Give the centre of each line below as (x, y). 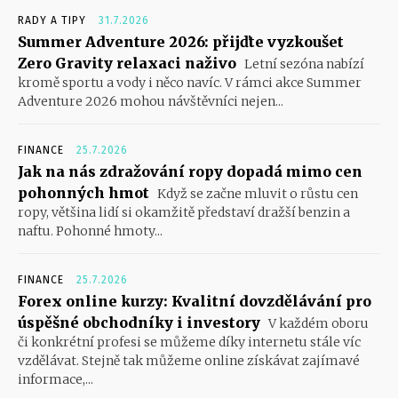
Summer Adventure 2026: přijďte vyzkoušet (181, 42)
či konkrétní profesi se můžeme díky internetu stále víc (189, 342)
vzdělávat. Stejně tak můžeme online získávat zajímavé (189, 361)
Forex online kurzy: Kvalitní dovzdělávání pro (195, 302)
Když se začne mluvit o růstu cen (256, 194)
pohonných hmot (84, 193)
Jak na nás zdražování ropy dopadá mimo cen (190, 172)
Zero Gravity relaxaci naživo (127, 64)
